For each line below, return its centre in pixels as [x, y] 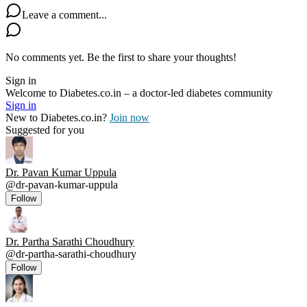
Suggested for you [45, 130]
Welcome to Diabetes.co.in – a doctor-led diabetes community [139, 93]
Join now [130, 117]
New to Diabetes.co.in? [56, 117]
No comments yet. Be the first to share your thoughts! [121, 57]
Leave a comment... [64, 14]
